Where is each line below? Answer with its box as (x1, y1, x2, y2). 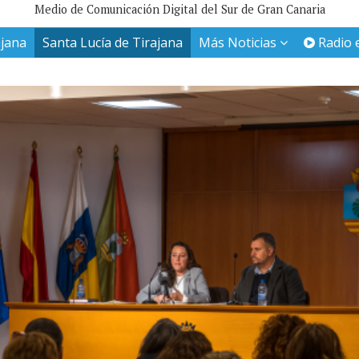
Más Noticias (199, 34, 280, 52)
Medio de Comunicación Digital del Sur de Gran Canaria (34, 2, 325, 18)
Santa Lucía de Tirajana (42, 34, 183, 52)
